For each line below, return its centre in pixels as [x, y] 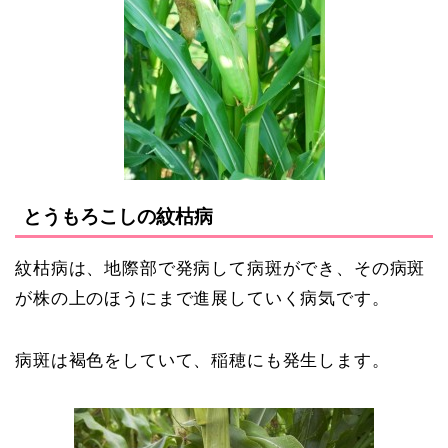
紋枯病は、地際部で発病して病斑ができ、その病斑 [220, 268]
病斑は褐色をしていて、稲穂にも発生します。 [202, 360]
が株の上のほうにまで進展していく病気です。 [202, 298]
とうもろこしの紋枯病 [118, 216]
